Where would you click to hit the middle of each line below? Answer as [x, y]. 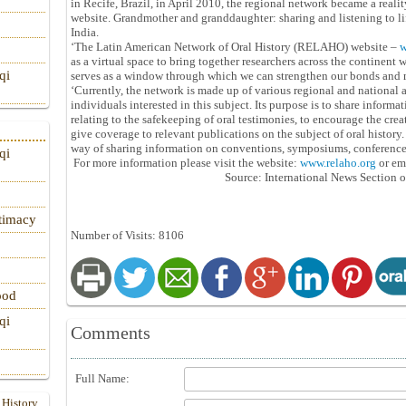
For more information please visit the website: [185, 163]
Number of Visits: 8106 [127, 235]
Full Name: [102, 378]
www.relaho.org [338, 163]
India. [85, 32]
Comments [111, 333]
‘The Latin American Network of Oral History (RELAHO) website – [235, 47]
